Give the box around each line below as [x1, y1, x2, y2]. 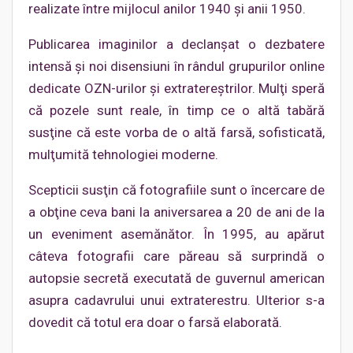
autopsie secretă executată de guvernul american [28, 270, 325, 286]
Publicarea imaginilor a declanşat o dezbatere [28, 36, 325, 52]
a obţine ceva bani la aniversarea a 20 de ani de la [28, 204, 325, 220]
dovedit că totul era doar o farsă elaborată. [28, 314, 282, 330]
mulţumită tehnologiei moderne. [28, 147, 218, 162]
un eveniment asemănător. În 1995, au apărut [28, 226, 325, 242]
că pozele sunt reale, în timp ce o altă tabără [28, 102, 325, 118]
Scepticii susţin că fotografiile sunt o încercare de [28, 182, 325, 198]
